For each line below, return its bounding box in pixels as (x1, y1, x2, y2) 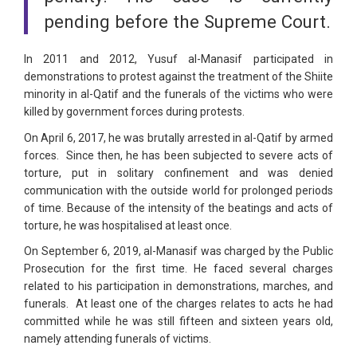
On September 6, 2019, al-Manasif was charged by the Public (24, 245, 333, 258)
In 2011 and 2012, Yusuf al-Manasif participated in (24, 53, 333, 66)
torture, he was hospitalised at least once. (24, 219, 232, 233)
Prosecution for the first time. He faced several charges (24, 262, 333, 276)
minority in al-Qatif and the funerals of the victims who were (24, 88, 333, 101)
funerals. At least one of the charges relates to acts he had (24, 297, 333, 311)
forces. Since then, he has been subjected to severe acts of (24, 149, 333, 163)
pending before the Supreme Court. (44, 11, 331, 33)
